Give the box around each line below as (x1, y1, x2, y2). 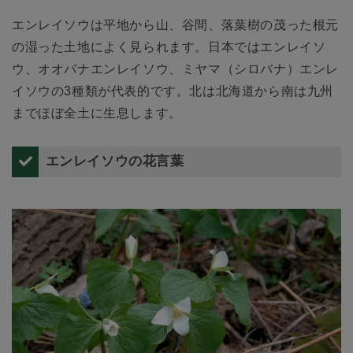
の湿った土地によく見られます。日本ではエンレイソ (12, 40, 326, 54)
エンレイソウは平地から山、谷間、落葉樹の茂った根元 (12, 18, 340, 32)
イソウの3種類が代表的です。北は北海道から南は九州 (12, 84, 334, 98)
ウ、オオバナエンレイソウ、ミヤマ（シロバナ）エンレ (12, 62, 340, 76)
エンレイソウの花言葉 (45, 154, 184, 169)
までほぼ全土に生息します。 (12, 106, 182, 121)
